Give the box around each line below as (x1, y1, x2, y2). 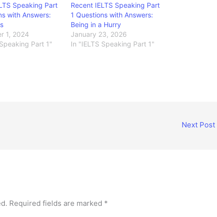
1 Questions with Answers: (71, 10, 154, 19)
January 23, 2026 (71, 30, 127, 38)
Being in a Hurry (71, 20, 122, 29)
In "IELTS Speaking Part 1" (71, 39, 155, 48)
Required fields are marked (9, 198, 105, 208)
